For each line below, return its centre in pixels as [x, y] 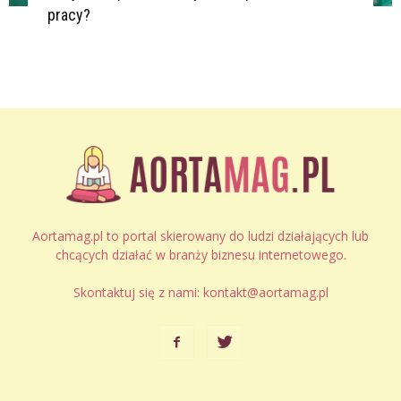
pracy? [68, 14]
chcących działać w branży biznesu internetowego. [200, 255]
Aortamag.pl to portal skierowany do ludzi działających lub [200, 236]
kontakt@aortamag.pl [265, 293]
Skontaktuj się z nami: [138, 293]
